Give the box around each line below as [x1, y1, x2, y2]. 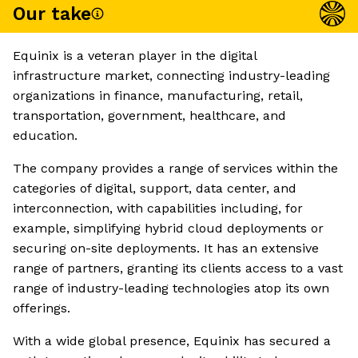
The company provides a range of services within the [13, 161, 338, 177]
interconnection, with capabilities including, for [13, 201, 303, 217]
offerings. [13, 300, 70, 316]
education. [13, 128, 78, 144]
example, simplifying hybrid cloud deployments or [13, 221, 324, 237]
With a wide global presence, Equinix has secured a [13, 333, 331, 349]
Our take [13, 2, 91, 25]
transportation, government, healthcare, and [13, 108, 286, 124]
